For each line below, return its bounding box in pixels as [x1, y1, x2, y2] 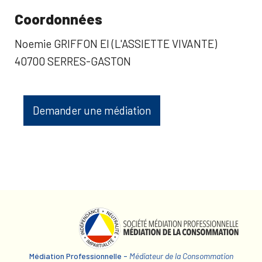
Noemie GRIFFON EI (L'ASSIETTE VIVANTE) [15, 36, 217, 50]
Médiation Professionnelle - [29, 250, 129, 261]
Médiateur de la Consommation [129, 250, 233, 261]
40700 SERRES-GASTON [15, 54, 131, 68]
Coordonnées [15, 10, 102, 27]
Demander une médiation [33, 104, 151, 117]
